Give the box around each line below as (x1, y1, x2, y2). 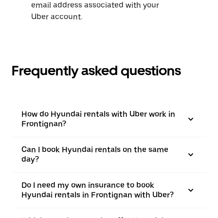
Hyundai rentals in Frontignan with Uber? (21, 190, 174, 200)
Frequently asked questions (12, 62, 181, 79)
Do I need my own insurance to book (21, 181, 154, 190)
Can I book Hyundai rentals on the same (21, 145, 168, 154)
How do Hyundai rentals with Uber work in (21, 109, 175, 119)
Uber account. (31, 12, 82, 21)
